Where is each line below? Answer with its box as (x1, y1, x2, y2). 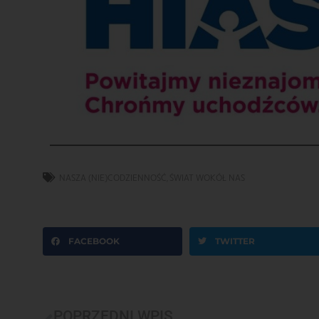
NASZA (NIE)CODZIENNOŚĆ (59, 171, 167, 183)
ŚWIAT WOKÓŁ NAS (169, 171, 245, 183)
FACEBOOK (68, 235, 120, 246)
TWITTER (215, 235, 255, 246)
